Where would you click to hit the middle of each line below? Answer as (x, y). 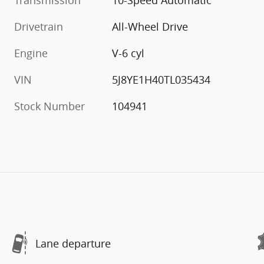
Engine (31, 53)
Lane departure (73, 243)
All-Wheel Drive (150, 27)
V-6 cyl (128, 53)
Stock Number (49, 106)
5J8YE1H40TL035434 (161, 80)
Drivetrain (39, 27)
